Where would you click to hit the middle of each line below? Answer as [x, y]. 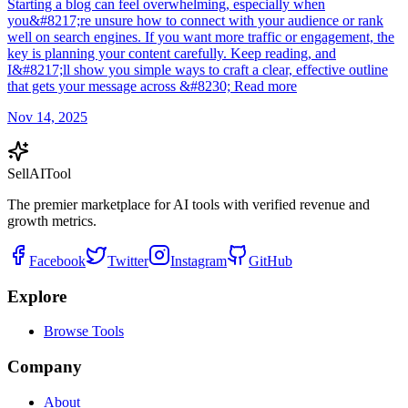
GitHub [270, 260]
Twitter [128, 260]
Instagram [199, 260]
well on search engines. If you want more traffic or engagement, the [201, 36]
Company [45, 366]
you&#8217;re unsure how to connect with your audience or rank [195, 20]
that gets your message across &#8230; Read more [152, 86]
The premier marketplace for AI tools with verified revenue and [189, 204]
